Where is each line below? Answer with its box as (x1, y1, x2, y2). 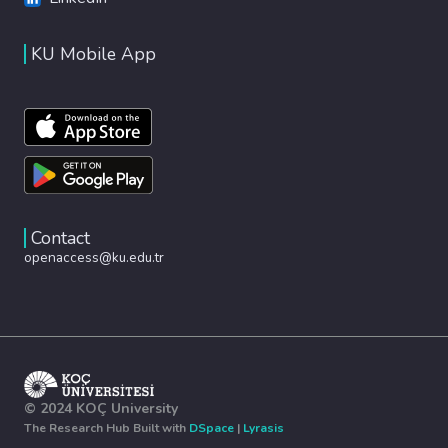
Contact (31, 225, 90, 250)
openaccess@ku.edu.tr (24, 247, 164, 267)
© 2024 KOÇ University (24, 399, 178, 418)
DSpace (189, 420, 234, 436)
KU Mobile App (31, 41, 156, 66)
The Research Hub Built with (24, 420, 189, 436)
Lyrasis (243, 420, 284, 436)
